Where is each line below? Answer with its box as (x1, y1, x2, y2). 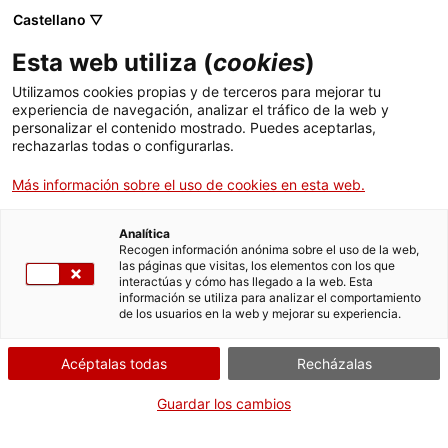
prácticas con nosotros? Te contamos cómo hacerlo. (16, 314, 357, 330)
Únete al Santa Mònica (16, 262, 188, 283)
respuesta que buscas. (16, 390, 164, 406)
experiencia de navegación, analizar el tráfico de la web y (12, 101, 389, 118)
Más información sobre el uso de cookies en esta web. (12, 176, 365, 193)
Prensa (16, 414, 68, 435)
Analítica (119, 226, 170, 241)
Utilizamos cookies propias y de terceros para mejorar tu (12, 83, 381, 100)
